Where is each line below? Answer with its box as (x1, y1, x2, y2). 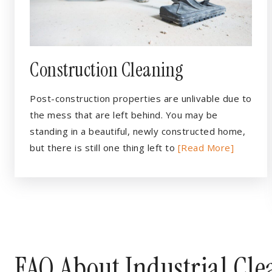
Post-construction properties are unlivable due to (30, 92, 252, 104)
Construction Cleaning (30, 57, 184, 83)
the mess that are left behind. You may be (30, 109, 218, 121)
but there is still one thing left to (30, 141, 178, 154)
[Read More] (177, 141, 234, 154)
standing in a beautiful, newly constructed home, (30, 125, 245, 137)
